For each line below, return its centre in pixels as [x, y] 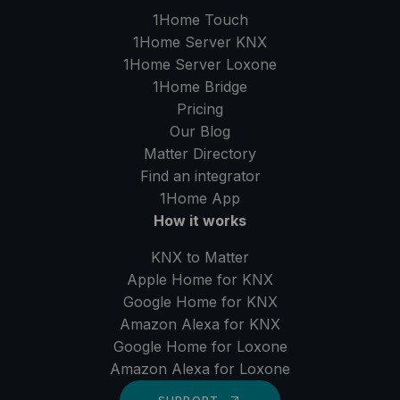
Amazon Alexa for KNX [200, 325]
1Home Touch [200, 20]
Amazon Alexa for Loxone [200, 369]
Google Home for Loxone [200, 347]
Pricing [200, 109]
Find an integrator [200, 176]
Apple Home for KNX [200, 280]
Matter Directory [200, 154]
